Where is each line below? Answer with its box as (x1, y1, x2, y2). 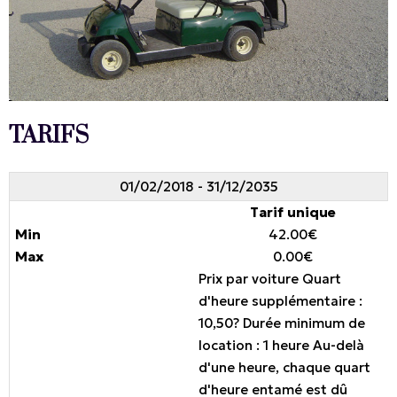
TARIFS (9, 121, 89, 152)
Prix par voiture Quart (198, 270, 341, 288)
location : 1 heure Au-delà (198, 337, 364, 354)
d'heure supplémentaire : (198, 292, 362, 310)
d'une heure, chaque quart (198, 359, 370, 377)
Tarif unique (250, 204, 336, 222)
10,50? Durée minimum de (198, 315, 365, 332)
